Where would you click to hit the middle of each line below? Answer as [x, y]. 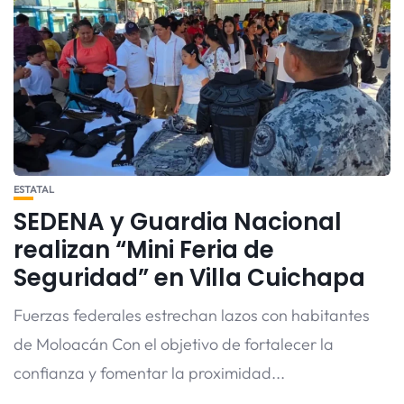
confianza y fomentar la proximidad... [149, 373]
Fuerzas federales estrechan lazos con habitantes [192, 315]
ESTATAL [34, 189]
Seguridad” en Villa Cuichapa [189, 278]
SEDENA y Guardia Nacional [178, 222]
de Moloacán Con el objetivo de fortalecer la [174, 344]
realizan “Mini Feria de [144, 250]
